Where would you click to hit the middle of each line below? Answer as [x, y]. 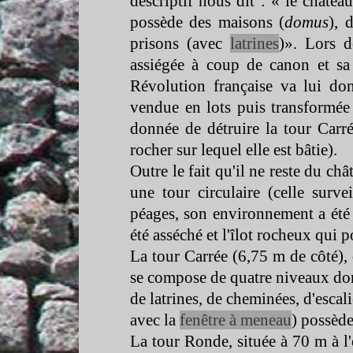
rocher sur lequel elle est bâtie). [234, 150]
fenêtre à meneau [236, 320]
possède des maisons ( [208, 22]
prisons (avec [180, 43]
